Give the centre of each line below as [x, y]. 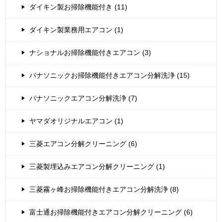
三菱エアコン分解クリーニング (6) [83, 144]
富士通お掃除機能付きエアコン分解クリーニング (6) [111, 212]
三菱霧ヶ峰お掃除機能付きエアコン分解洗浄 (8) [104, 190]
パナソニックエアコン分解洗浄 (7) [83, 98]
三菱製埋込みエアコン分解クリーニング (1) [97, 167]
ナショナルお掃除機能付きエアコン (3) [90, 53]
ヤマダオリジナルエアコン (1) [76, 121]
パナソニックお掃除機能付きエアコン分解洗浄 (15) [110, 76]
